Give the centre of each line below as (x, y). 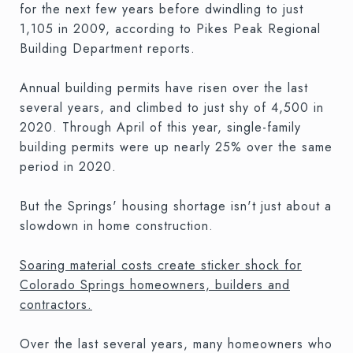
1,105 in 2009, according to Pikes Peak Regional (170, 28)
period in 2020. (68, 166)
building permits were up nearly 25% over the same (176, 147)
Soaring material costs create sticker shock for (161, 265)
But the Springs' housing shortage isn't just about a (176, 206)
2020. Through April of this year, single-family (160, 127)
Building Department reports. (108, 48)
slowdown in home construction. (117, 225)
